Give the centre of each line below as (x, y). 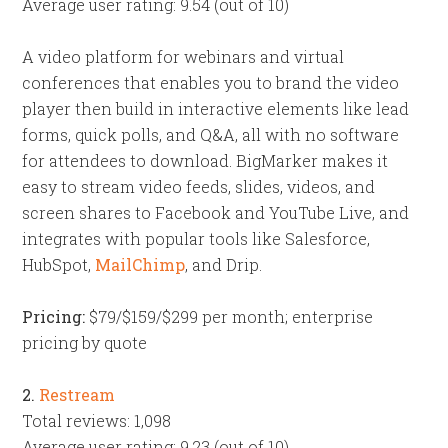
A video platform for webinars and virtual (183, 56)
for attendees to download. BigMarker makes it (205, 160)
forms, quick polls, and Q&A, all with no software (211, 134)
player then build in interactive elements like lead (216, 108)
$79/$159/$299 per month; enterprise (229, 316)
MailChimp (140, 264)
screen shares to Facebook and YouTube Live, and (216, 212)
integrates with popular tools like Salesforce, (196, 238)
